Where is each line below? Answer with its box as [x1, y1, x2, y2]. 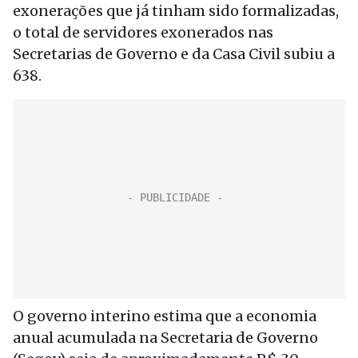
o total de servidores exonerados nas [13, 23, 273, 42]
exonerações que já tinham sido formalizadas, [13, 2, 339, 20]
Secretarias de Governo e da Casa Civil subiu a [13, 45, 335, 63]
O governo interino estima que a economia [13, 307, 316, 325]
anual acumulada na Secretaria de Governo [13, 328, 318, 347]
